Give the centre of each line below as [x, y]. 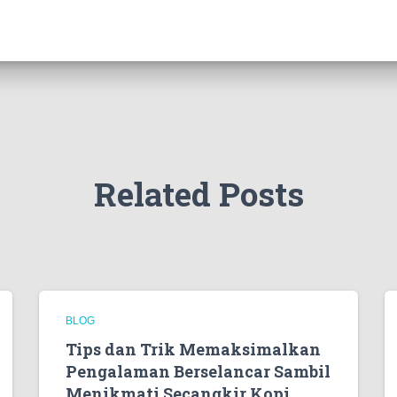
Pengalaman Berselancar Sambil [198, 371]
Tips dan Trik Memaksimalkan [193, 349]
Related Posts [198, 194]
